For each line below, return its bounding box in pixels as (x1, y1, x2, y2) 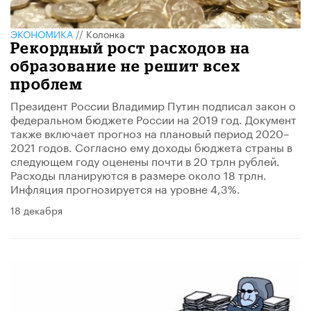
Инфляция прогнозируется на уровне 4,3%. (10, 178, 240, 196)
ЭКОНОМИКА (10, 25, 73, 41)
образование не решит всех (10, 56, 241, 74)
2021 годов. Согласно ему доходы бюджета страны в (10, 137, 292, 155)
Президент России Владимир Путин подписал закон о (10, 95, 296, 113)
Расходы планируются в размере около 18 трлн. (10, 165, 267, 183)
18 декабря (10, 201, 62, 217)
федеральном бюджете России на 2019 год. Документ (10, 109, 296, 127)
